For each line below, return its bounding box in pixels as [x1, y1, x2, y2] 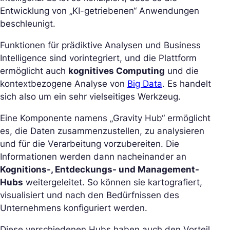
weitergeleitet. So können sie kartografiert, [23, 177, 202, 187]
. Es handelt [162, 78, 211, 89]
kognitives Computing [68, 65, 165, 76]
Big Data [127, 78, 162, 89]
